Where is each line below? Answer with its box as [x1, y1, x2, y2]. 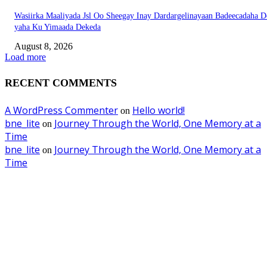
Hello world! [132, 103, 185, 117]
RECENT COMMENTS [5, 76, 117, 89]
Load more [5, 51, 46, 62]
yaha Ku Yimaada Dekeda [14, 22, 101, 32]
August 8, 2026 [14, 41, 73, 51]
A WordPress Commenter [5, 103, 118, 117]
